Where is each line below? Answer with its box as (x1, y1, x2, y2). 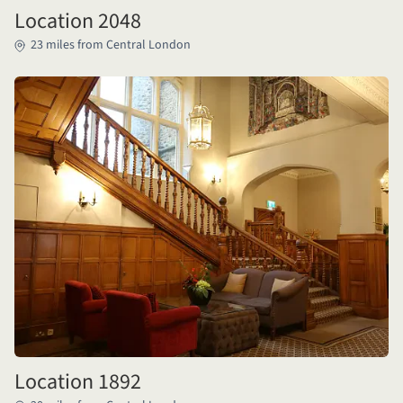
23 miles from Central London (31, 36, 191, 54)
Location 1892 (14, 366, 141, 398)
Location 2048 (14, 5, 141, 37)
